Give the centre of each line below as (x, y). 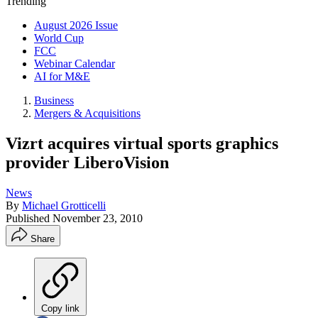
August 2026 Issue (76, 25)
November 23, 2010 (98, 218)
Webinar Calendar (75, 64)
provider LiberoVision (87, 162)
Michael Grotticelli (64, 205)
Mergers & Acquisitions (87, 113)
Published (29, 218)
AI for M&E (62, 76)
